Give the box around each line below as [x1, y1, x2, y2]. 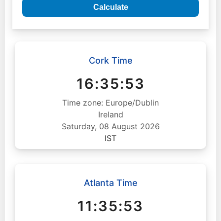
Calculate [93, 3, 128, 11]
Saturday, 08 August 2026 [61, 121, 160, 131]
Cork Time [88, 55, 133, 66]
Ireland [98, 110, 123, 119]
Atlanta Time [83, 178, 138, 188]
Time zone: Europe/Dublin [62, 98, 159, 108]
